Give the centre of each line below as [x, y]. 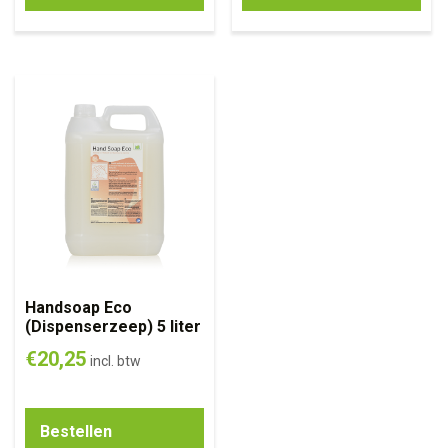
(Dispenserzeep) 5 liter [113, 326]
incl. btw [115, 360]
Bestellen [76, 431]
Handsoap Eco [78, 307]
